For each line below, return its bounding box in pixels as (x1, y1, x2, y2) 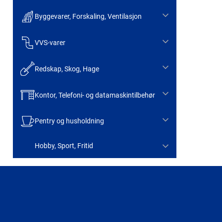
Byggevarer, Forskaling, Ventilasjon (34, 12, 142, 21)
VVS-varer (34, 38, 65, 47)
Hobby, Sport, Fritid (34, 141, 93, 150)
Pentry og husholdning (34, 117, 104, 125)
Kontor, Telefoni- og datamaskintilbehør (34, 91, 155, 99)
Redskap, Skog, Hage (34, 64, 99, 73)
